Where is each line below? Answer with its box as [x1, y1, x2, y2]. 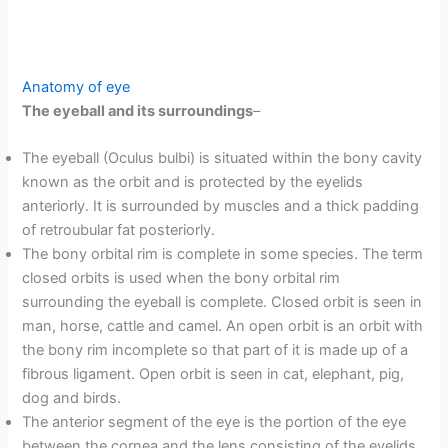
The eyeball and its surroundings [22, 101, 254, 120]
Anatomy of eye [22, 77, 131, 96]
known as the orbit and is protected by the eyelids [22, 173, 364, 192]
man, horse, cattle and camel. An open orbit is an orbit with [22, 317, 424, 336]
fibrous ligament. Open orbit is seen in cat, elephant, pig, [22, 365, 405, 384]
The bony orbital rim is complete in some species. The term [22, 245, 424, 264]
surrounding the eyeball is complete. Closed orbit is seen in [22, 293, 423, 312]
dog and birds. [22, 389, 122, 408]
